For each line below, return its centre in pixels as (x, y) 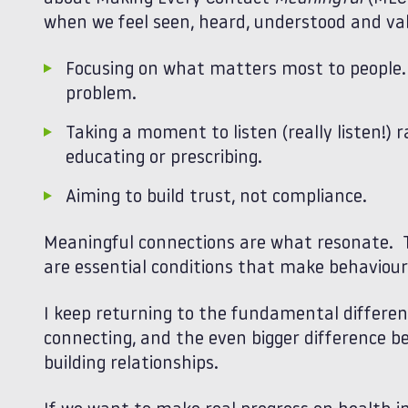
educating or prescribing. (164, 158)
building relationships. (131, 364)
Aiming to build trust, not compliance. (216, 198)
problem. (101, 95)
